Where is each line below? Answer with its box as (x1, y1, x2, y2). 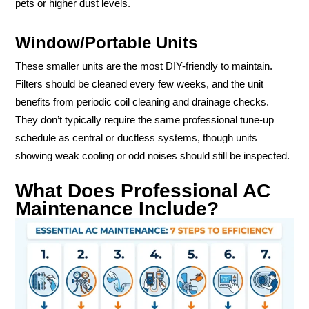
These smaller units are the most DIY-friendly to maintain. (15, 60, 272, 72)
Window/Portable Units (15, 32, 197, 52)
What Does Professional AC (15, 180, 270, 202)
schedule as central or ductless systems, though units (15, 132, 257, 143)
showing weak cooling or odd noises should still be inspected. (15, 150, 290, 161)
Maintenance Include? (15, 198, 219, 220)
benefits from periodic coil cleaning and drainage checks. (15, 96, 269, 108)
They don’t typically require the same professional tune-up (15, 114, 274, 126)
